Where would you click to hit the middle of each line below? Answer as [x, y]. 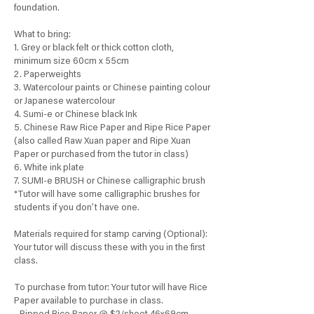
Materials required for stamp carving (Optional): [111, 235]
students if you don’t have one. [77, 209]
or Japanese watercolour [64, 102]
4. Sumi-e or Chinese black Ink [75, 115]
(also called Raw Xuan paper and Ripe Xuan [102, 142]
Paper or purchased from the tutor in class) [101, 155]
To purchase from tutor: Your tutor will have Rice [111, 288]
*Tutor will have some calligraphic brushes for [107, 195]
